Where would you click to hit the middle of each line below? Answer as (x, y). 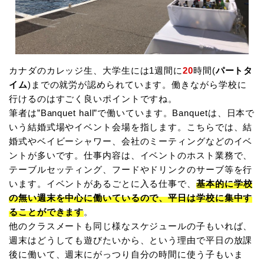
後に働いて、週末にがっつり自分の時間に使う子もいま (126, 255)
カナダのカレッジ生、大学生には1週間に (96, 71)
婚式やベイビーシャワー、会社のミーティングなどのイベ (131, 141)
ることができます (47, 212)
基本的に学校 (225, 184)
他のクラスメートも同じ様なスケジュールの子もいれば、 (131, 226)
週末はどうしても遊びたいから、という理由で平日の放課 (131, 240)
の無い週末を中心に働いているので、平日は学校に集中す (131, 198)
